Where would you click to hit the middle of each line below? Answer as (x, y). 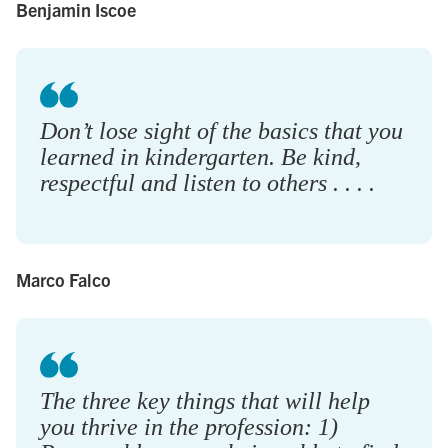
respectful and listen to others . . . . (207, 182)
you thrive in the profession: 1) (189, 426)
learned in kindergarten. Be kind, (200, 156)
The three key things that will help (205, 400)
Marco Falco (63, 279)
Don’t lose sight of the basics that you (221, 130)
